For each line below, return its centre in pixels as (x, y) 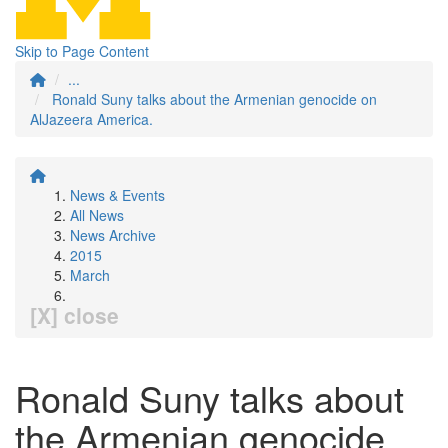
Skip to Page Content (82, 51)
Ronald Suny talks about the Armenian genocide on (214, 99)
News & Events (117, 195)
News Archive (113, 235)
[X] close (74, 315)
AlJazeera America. (91, 119)
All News (97, 215)
